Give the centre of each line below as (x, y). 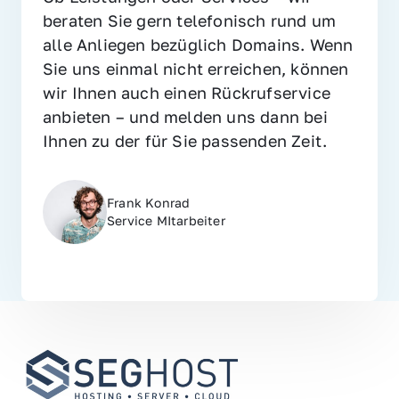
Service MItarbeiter (166, 221)
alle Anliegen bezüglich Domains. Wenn (198, 45)
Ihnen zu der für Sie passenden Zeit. (185, 141)
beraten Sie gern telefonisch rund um (190, 21)
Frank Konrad (149, 203)
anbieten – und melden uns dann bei (185, 117)
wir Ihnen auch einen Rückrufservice (187, 93)
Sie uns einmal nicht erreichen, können (196, 69)
